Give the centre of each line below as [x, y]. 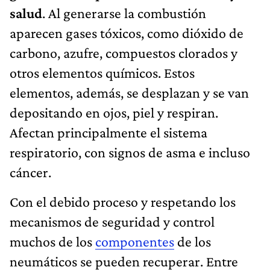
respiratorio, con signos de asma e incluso [130, 152]
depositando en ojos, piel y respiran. [114, 112]
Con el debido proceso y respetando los [123, 201]
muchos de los [52, 241]
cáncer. [30, 172]
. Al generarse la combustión [124, 13]
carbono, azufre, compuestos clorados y [124, 52]
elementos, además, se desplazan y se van [129, 92]
